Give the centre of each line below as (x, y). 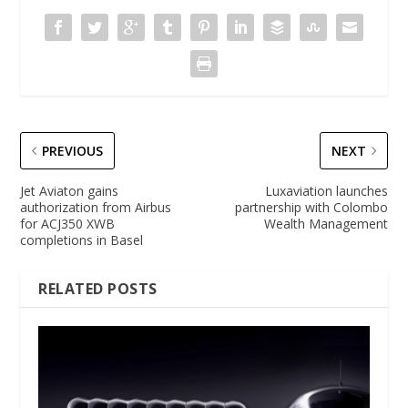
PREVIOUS (73, 150)
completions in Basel (82, 240)
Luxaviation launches (326, 190)
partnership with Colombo (311, 207)
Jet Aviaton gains (70, 190)
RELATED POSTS (98, 288)
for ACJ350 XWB (68, 223)
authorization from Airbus (96, 207)
